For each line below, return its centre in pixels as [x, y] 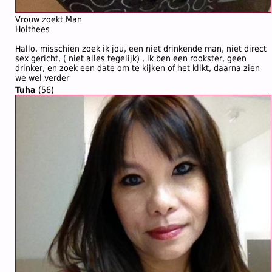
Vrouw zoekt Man [49, 19]
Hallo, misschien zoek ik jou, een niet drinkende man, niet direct [141, 49]
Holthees [32, 29]
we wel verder [42, 78]
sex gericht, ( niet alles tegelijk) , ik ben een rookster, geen [131, 58]
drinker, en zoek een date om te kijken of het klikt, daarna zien [138, 68]
